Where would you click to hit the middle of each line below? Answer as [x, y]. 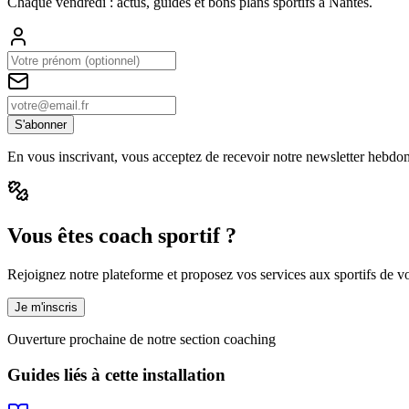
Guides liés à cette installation [116, 374]
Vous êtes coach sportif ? [122, 236]
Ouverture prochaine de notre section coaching [142, 339]
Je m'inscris [46, 307]
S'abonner [41, 125]
